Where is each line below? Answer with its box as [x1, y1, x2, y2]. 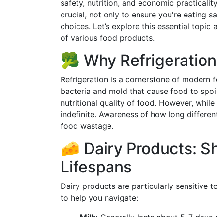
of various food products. [61, 33, 155, 43]
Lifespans [61, 157, 132, 176]
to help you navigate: [61, 193, 138, 202]
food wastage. [61, 121, 113, 131]
